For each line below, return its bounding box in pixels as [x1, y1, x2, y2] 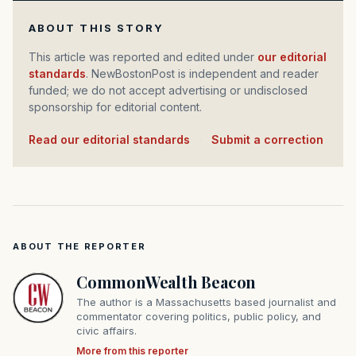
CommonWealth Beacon [76, 271, 257, 293]
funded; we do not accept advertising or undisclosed [29, 83, 308, 98]
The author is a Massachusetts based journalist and [76, 296, 336, 309]
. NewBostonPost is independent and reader [86, 67, 319, 81]
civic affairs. [76, 324, 137, 338]
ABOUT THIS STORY [29, 21, 164, 35]
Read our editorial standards [36, 133, 190, 147]
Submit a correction [211, 133, 323, 147]
